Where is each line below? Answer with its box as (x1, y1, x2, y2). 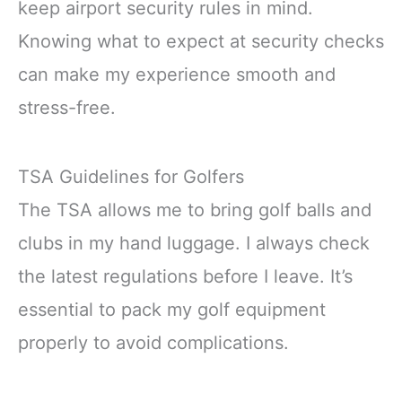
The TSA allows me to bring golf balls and (18, 199, 371, 222)
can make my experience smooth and (18, 64, 336, 86)
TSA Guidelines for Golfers (18, 166, 244, 188)
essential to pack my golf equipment (18, 299, 326, 321)
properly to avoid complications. (18, 332, 289, 354)
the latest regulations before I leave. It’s (18, 266, 353, 288)
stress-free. (18, 97, 116, 119)
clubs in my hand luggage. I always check (18, 232, 370, 255)
